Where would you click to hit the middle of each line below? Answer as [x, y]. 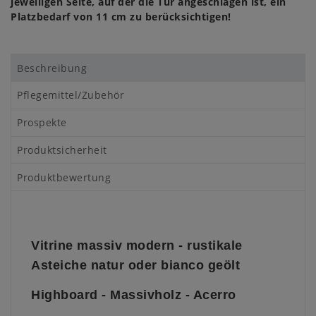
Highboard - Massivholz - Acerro [134, 295]
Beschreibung [52, 68]
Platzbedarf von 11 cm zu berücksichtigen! [121, 17]
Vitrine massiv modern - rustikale [137, 246]
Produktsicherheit [62, 150]
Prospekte [42, 123]
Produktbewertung [64, 177]
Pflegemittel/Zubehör [71, 95]
